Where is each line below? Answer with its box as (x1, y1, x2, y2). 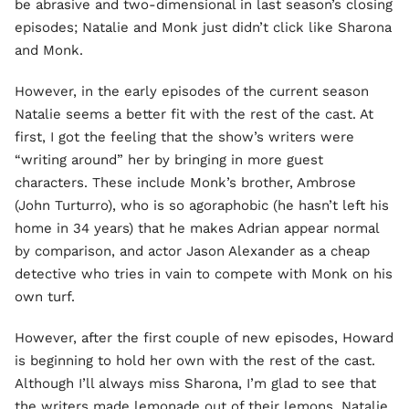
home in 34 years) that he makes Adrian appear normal (15, 220, 379, 236)
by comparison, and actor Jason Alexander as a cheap (15, 243, 370, 259)
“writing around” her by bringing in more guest (15, 152, 323, 168)
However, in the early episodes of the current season (15, 83, 369, 100)
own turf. (15, 288, 75, 305)
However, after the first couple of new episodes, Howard (15, 330, 393, 346)
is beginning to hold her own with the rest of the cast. (15, 352, 375, 369)
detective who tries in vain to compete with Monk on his (15, 266, 393, 282)
